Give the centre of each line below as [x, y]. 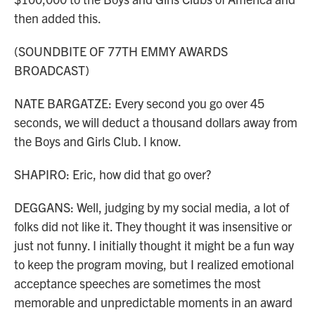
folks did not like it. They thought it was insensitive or [153, 226]
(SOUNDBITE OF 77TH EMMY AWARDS [121, 51]
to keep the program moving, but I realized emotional [154, 264]
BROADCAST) [52, 70]
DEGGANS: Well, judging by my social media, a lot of [152, 207]
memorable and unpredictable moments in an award [153, 302]
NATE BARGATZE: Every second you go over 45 [139, 103]
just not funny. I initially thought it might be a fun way [154, 245]
